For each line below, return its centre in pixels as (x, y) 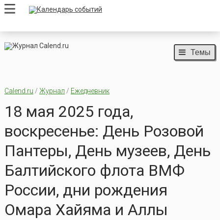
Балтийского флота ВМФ (94, 171)
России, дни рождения (86, 190)
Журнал (52, 91)
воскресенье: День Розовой (104, 131)
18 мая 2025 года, (69, 112)
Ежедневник (90, 91)
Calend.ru (19, 91)
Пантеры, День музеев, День (107, 151)
